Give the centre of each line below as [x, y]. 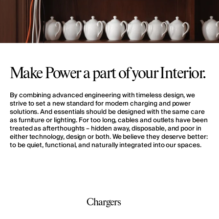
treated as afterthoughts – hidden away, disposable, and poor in [106, 129]
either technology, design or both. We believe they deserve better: [109, 137]
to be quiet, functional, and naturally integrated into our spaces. [106, 145]
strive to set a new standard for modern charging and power [100, 104]
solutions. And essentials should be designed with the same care [107, 112]
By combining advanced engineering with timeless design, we [103, 96]
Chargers [103, 203]
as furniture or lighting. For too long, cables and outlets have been [109, 120]
